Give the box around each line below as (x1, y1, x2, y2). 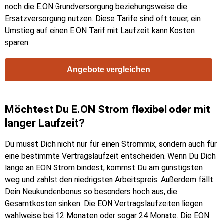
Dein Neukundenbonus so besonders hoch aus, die (5, 187, 177, 197)
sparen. (5, 38, 30, 48)
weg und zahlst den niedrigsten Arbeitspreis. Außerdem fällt (5, 175, 213, 185)
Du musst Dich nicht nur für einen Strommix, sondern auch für (5, 139, 217, 149)
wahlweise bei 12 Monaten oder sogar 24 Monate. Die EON (5, 211, 209, 221)
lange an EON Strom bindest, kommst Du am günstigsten (5, 163, 203, 173)
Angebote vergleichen (67, 65, 150, 74)
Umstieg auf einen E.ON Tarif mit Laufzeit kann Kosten (5, 26, 195, 36)
